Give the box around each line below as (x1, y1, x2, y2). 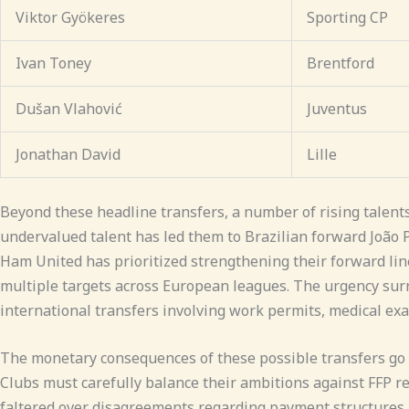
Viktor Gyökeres (16, 6, 125, 27)
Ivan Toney (16, 52, 91, 73)
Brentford (307, 52, 374, 73)
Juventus (307, 98, 367, 119)
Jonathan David (16, 143, 121, 164)
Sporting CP (307, 6, 388, 27)
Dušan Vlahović (16, 98, 122, 119)
